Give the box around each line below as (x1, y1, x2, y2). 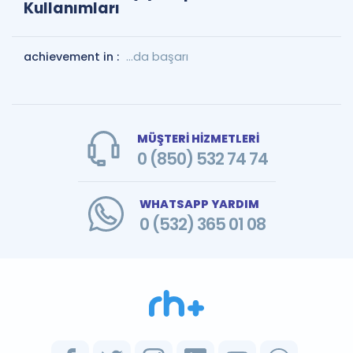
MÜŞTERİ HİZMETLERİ (136, 130, 259, 147)
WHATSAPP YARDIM (139, 195, 259, 212)
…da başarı (126, 48, 188, 65)
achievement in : (24, 48, 122, 65)
